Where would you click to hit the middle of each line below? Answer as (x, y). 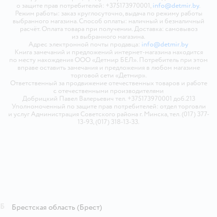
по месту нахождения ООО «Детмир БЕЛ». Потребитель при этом (108, 60)
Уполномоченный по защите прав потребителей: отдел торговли (108, 106)
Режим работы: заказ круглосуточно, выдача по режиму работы (108, 13)
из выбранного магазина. (108, 36)
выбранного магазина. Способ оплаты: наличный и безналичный (108, 21)
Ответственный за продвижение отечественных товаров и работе (108, 83)
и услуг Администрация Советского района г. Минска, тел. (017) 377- (108, 114)
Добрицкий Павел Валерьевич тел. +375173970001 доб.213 (108, 98)
